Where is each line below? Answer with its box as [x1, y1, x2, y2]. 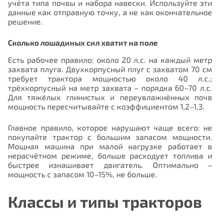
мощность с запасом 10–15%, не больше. [8, 169, 157, 179]
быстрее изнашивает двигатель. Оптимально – [8, 160, 212, 170]
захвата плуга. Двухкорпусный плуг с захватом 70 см [8, 64, 212, 74]
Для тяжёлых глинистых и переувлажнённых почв [8, 92, 212, 102]
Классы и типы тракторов [8, 192, 202, 211]
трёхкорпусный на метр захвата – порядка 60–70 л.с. [8, 82, 212, 92]
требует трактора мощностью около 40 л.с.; [8, 73, 212, 83]
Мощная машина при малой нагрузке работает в [8, 141, 212, 151]
